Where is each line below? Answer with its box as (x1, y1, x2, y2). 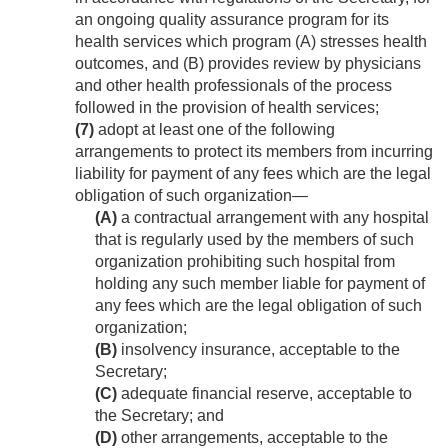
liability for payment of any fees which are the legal (75, 165, 431, 183)
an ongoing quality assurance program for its (75, 11, 389, 29)
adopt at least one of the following (94, 121, 335, 139)
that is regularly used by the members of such (95, 231, 414, 249)
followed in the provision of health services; (75, 99, 379, 117)
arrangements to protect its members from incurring (75, 143, 433, 161)
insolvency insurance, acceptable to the (117, 341, 400, 359)
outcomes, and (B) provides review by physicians (75, 55, 421, 73)
